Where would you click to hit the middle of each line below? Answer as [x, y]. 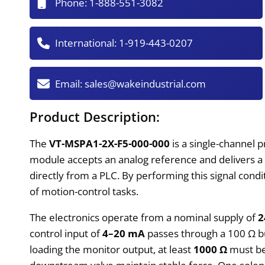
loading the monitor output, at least [112, 249]
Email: [70, 83]
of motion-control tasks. [84, 191]
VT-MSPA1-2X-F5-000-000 [110, 143]
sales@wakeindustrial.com [146, 83]
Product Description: [95, 116]
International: [87, 43]
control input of [66, 233]
